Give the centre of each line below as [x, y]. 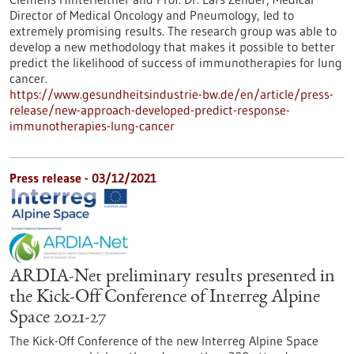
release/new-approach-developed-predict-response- [150, 110]
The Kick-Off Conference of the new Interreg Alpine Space [164, 341]
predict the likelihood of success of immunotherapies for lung [176, 62]
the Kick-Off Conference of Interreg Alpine [165, 298]
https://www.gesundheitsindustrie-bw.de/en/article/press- [171, 94]
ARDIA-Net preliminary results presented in [172, 277]
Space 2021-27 [58, 318]
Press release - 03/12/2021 [83, 178]
